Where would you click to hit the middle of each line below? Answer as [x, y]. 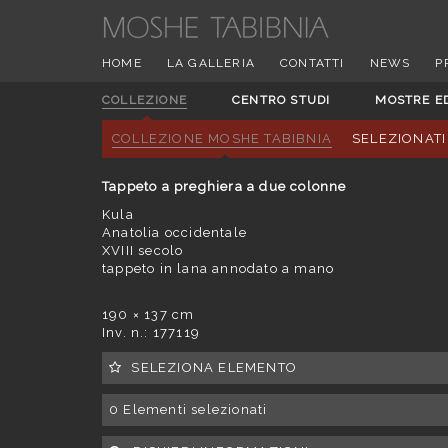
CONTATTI [312, 63]
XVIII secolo [143, 250]
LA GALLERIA [211, 63]
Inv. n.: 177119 [151, 332]
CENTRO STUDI [281, 100]
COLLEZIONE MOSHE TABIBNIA [222, 138]
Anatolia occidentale [174, 232]
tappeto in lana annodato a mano [218, 268]
